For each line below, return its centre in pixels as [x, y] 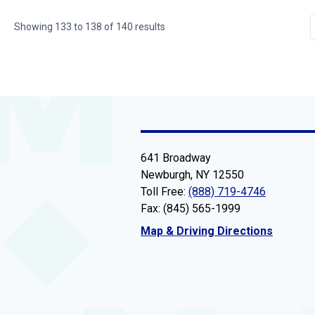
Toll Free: [165, 192]
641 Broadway [176, 158]
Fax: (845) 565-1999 [191, 209]
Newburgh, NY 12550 [192, 175]
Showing [34, 27]
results [149, 27]
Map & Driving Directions [207, 231]
